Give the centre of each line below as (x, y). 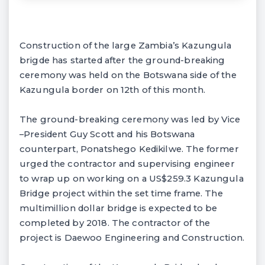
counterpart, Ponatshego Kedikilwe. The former (129, 149)
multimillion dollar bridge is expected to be (119, 208)
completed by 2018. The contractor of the (115, 223)
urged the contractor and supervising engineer (127, 164)
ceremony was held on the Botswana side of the (128, 75)
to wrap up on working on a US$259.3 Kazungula (132, 178)
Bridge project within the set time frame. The (121, 193)
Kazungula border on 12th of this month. (112, 90)
